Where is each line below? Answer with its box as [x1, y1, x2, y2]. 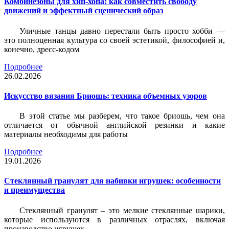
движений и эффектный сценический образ [4, 6, 163, 15]
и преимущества [4, 186, 65, 195]
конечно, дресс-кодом [4, 44, 79, 54]
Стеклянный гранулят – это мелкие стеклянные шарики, [19, 205, 225, 215]
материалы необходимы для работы [4, 130, 128, 139]
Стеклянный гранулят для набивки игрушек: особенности [4, 176, 221, 186]
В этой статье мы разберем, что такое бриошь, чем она [19, 111, 225, 121]
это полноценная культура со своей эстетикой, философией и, [4, 35, 225, 44]
